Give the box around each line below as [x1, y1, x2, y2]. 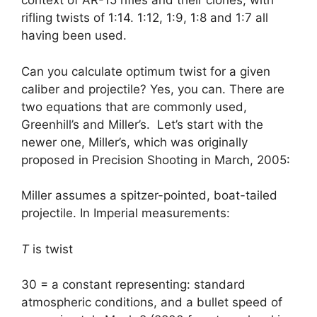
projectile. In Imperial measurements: [21, 206, 230, 221]
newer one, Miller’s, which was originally [21, 134, 248, 149]
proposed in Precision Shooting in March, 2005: [21, 152, 290, 167]
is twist [29, 241, 73, 256]
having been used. [21, 28, 127, 43]
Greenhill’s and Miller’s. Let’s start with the [21, 117, 263, 132]
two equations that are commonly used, [21, 99, 247, 114]
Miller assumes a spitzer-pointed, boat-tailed [21, 188, 277, 203]
